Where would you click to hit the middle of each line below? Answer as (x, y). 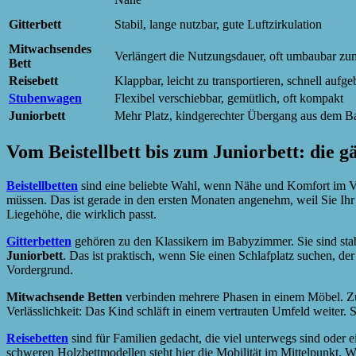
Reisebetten (37, 339)
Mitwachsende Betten (64, 297)
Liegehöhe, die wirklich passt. (81, 215)
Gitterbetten (39, 242)
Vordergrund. (40, 270)
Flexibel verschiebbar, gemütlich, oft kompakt (229, 99)
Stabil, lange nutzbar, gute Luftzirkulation (218, 25)
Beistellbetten (42, 186)
